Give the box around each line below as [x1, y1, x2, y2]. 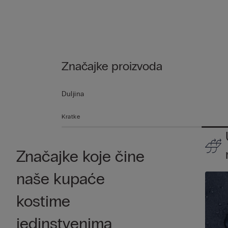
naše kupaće [16, 169, 105, 189]
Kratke [61, 113, 80, 121]
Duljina [61, 90, 84, 99]
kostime [16, 191, 70, 212]
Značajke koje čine [16, 147, 145, 167]
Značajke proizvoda [61, 59, 162, 74]
